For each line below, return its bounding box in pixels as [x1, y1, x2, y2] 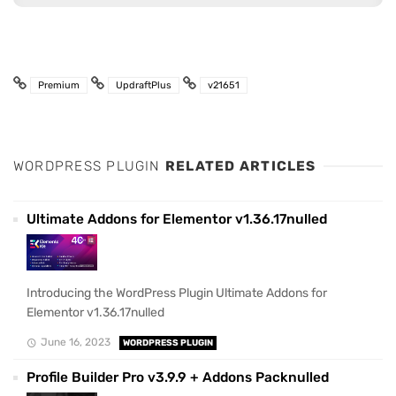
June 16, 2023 [40, 335, 110, 348]
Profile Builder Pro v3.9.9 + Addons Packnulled [27, 369, 329, 385]
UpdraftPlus [116, 80, 171, 92]
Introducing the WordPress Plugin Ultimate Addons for [27, 285, 327, 301]
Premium [38, 80, 80, 92]
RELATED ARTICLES [164, 158, 316, 175]
